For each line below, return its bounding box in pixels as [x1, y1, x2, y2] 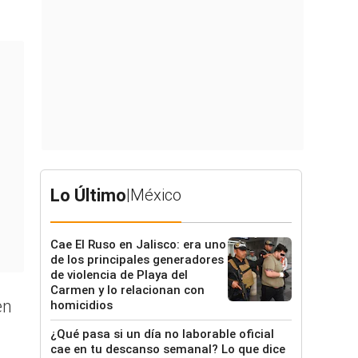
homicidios [50, 298, 113, 312]
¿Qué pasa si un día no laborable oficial [50, 327, 274, 341]
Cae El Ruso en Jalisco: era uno [50, 237, 226, 252]
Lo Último [50, 185, 126, 205]
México [130, 185, 181, 205]
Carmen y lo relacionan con [50, 283, 205, 297]
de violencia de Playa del [50, 268, 188, 282]
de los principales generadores [50, 253, 224, 267]
